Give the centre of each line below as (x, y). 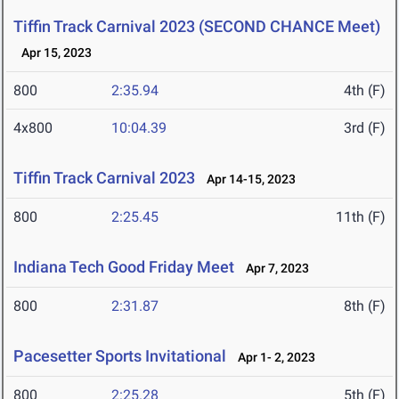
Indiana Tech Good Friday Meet (124, 267)
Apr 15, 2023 (53, 53)
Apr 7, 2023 (273, 269)
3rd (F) (365, 128)
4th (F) (365, 91)
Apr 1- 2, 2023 (273, 358)
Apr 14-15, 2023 (247, 179)
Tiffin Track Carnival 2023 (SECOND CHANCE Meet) (197, 27)
